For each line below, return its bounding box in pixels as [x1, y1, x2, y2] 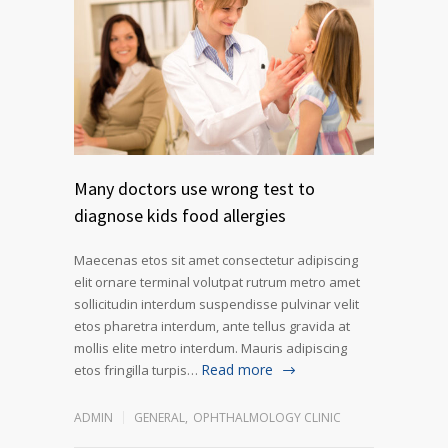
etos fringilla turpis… [74, 360, 198, 379]
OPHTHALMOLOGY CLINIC [193, 408, 341, 426]
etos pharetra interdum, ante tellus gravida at [74, 316, 350, 335]
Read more [201, 359, 273, 379]
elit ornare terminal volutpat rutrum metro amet [74, 272, 360, 291]
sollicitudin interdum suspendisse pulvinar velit [74, 294, 359, 313]
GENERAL [134, 408, 185, 426]
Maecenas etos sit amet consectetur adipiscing [74, 250, 358, 269]
